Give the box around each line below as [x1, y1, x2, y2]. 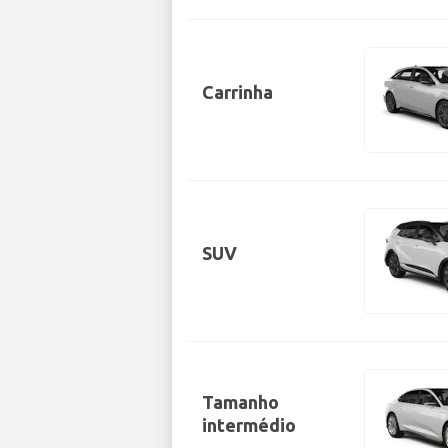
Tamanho [202, 392, 279, 413]
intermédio [202, 415, 296, 436]
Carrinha [202, 81, 273, 102]
